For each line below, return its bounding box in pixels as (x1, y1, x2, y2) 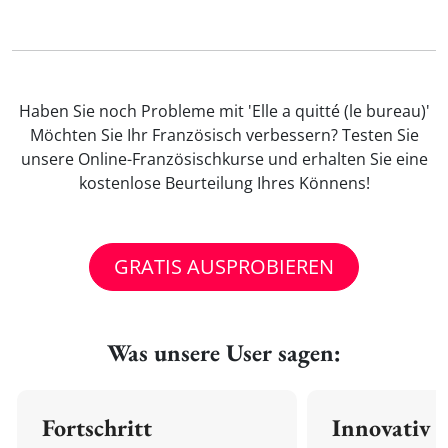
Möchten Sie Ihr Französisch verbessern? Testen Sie (29, 124, 419, 146)
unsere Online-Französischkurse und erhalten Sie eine (20, 148, 428, 170)
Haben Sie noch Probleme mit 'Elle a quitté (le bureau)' (18, 100, 430, 122)
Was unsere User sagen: (107, 337, 341, 368)
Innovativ (332, 412, 431, 443)
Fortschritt (42, 412, 152, 443)
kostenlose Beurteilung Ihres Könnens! (78, 172, 370, 194)
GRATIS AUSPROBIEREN (114, 253, 334, 280)
